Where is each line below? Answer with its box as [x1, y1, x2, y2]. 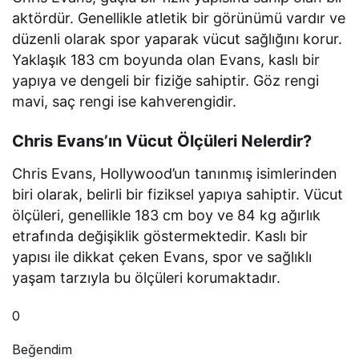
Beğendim [12, 341, 72, 357]
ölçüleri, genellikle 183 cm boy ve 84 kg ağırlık [12, 207, 321, 224]
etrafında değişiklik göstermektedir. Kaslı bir [12, 228, 309, 244]
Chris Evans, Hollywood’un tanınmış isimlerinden [12, 165, 338, 182]
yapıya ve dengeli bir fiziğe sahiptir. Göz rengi [12, 72, 320, 89]
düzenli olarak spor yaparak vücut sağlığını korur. [12, 30, 343, 47]
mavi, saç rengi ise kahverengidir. [12, 93, 237, 110]
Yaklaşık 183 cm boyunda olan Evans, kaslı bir [12, 51, 321, 68]
